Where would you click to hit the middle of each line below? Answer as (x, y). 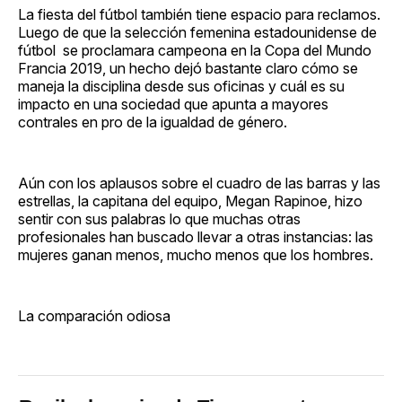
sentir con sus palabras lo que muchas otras (159, 218)
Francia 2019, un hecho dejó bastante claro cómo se (188, 68)
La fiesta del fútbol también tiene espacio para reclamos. (199, 14)
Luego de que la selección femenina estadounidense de (197, 32)
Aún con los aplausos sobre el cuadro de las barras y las (199, 183)
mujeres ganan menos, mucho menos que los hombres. (196, 254)
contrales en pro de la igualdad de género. (153, 122)
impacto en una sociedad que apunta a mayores (173, 104)
